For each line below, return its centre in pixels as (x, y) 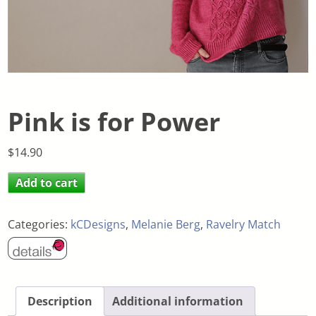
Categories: (39, 224)
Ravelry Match (244, 224)
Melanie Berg (166, 224)
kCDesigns (98, 224)
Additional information (178, 302)
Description (60, 302)
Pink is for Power (114, 121)
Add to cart (47, 182)
